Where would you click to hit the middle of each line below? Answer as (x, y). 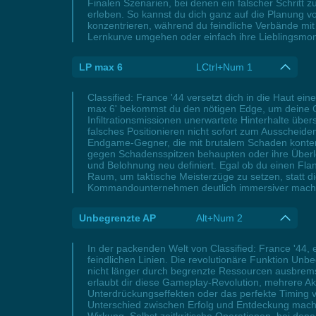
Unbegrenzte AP (117, 218)
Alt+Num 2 (220, 218)
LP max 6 (101, 67)
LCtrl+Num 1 (225, 67)
